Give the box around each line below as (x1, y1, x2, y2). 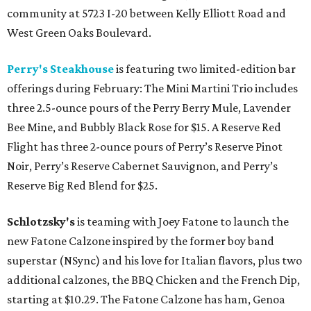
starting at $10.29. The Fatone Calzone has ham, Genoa (7, 292, 285, 306)
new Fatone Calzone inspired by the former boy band (7, 234, 274, 248)
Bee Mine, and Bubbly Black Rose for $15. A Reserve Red (7, 120, 281, 134)
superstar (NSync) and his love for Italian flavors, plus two (7, 253, 302, 267)
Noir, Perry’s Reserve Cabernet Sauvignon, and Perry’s (7, 159, 278, 173)
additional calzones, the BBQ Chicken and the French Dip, (7, 273, 300, 287)
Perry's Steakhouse (7, 62, 114, 76)
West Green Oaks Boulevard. (7, 26, 151, 40)
